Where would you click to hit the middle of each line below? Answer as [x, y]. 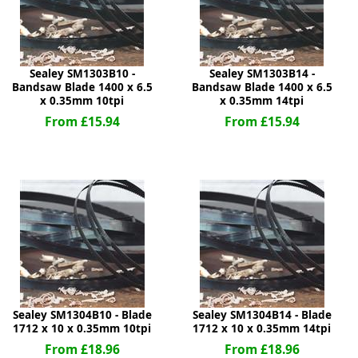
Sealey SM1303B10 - [82, 74]
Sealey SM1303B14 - [262, 74]
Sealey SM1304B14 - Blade [262, 315]
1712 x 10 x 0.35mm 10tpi [82, 328]
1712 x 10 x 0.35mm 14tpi [262, 328]
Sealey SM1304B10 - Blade [82, 315]
